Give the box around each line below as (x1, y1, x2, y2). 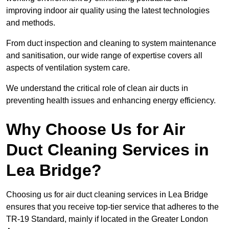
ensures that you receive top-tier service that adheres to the (6, 202, 219, 212)
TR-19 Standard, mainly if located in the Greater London (6, 215, 208, 224)
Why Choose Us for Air (6, 120, 185, 139)
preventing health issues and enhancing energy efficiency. (6, 96, 216, 105)
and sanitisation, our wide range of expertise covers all (6, 51, 202, 60)
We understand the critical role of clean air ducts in (6, 84, 188, 93)
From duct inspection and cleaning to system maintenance (6, 39, 216, 48)
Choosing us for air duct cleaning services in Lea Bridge (6, 190, 208, 199)
